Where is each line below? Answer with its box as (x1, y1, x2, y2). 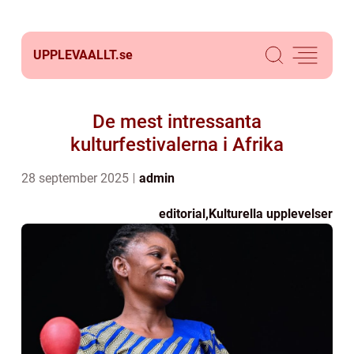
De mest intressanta (92, 111, 262, 133)
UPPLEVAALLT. (33, 47, 119, 62)
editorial (159, 206, 205, 221)
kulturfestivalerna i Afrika (70, 134, 284, 156)
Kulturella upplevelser (209, 206, 333, 221)
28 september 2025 (21, 171, 132, 186)
